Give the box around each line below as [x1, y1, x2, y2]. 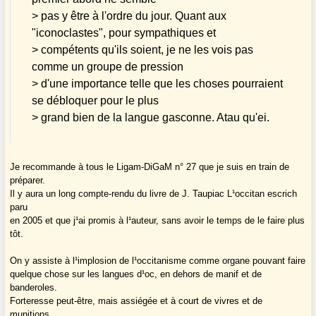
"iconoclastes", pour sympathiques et [32, 27, 217, 39]
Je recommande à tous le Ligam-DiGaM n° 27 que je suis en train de [10, 162, 290, 173]
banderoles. [10, 282, 58, 293]
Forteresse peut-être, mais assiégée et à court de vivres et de [10, 296, 263, 307]
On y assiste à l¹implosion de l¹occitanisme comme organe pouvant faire [10, 255, 306, 267]
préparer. [10, 175, 46, 186]
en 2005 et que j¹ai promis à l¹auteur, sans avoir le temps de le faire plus [10, 215, 305, 226]
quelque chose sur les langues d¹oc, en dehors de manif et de [10, 269, 262, 280]
